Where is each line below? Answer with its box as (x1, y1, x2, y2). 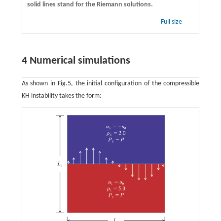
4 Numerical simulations (21, 55, 130, 67)
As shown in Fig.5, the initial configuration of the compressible (21, 79, 200, 87)
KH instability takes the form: (21, 92, 102, 100)
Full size (161, 18, 184, 26)
